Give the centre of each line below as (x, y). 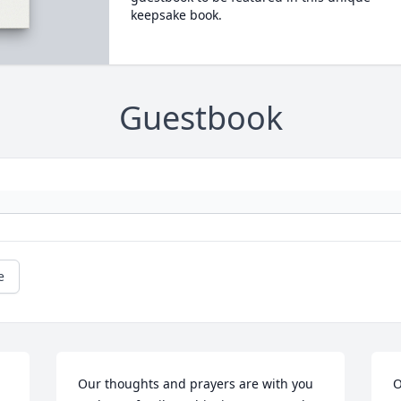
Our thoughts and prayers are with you (196, 384)
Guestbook (200, 118)
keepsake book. (176, 15)
